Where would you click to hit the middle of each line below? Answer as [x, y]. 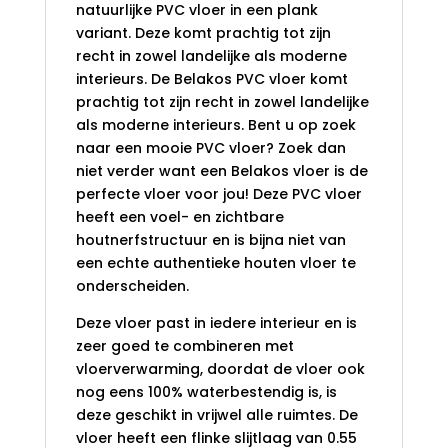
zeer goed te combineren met [184, 345]
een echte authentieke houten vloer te [215, 262]
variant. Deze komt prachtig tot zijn [203, 32]
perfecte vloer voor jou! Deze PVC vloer [218, 193]
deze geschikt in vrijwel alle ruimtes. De [216, 414]
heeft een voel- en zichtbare [179, 216]
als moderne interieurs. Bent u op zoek [215, 124]
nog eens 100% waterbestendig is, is [206, 391]
